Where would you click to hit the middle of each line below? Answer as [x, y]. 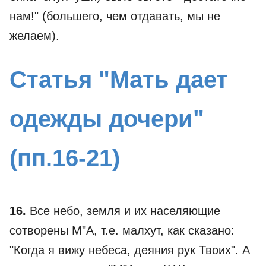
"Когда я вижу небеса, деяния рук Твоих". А [130, 250]
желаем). [34, 36]
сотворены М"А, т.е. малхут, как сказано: [122, 230]
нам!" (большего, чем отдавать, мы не [115, 16]
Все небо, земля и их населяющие [123, 211]
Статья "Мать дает [119, 80]
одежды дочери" [107, 119]
